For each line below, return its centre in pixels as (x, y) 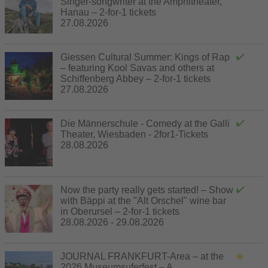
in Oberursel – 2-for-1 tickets (120, 211)
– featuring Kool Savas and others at (137, 68)
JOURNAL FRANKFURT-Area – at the (142, 256)
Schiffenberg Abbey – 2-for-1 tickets (135, 78)
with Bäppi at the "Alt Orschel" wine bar (143, 200)
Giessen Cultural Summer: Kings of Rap (145, 57)
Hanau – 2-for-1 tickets (108, 12)
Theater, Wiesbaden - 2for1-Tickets (134, 134)
